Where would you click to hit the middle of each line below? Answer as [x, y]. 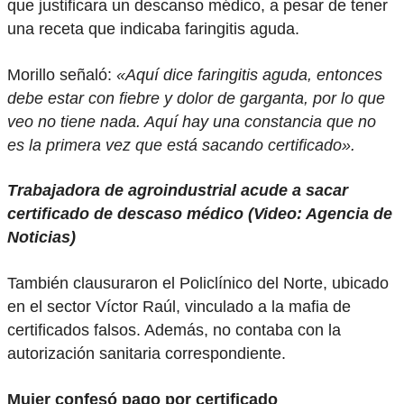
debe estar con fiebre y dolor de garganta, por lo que [196, 98]
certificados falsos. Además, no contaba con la [174, 330]
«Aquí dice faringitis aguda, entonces [249, 74]
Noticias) [41, 238]
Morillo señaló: [62, 74]
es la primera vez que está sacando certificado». [181, 145]
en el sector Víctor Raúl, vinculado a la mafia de [179, 306]
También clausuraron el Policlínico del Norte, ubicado [198, 283]
